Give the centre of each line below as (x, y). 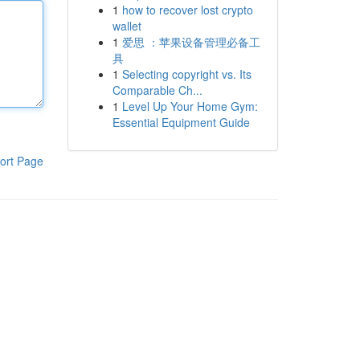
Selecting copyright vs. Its (186, 74)
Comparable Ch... (157, 90)
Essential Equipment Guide (181, 122)
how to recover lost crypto (187, 10)
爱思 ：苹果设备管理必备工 (191, 42)
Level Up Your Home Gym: (190, 106)
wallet (127, 26)
